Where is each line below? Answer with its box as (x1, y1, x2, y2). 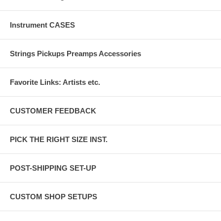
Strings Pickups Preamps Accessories (10, 49, 141, 58)
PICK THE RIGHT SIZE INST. (10, 135, 108, 144)
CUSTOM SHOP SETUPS (10, 192, 97, 201)
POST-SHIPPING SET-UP (10, 164, 96, 173)
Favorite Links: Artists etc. (10, 78, 100, 87)
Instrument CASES (10, 21, 75, 30)
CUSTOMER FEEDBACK (10, 107, 96, 115)
